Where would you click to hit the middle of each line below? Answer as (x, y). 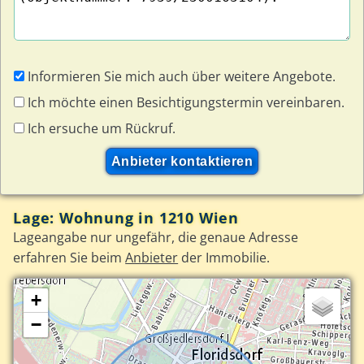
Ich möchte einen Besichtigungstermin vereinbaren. (185, 102)
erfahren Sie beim (69, 257)
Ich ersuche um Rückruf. (100, 128)
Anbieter (152, 257)
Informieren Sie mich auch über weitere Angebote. (180, 76)
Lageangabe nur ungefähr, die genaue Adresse (156, 237)
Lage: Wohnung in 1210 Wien (126, 217)
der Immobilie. (224, 257)
